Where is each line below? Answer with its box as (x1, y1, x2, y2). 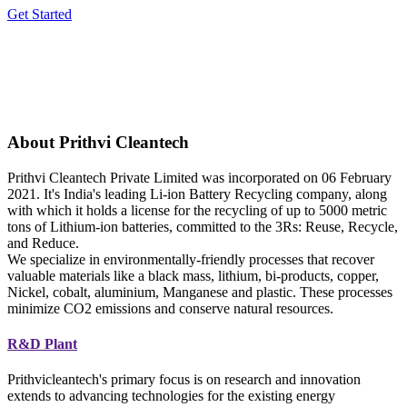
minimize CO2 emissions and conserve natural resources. (7, 300, 333, 316)
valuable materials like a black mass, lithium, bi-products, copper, (7, 267, 379, 283)
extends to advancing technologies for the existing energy (7, 388, 335, 404)
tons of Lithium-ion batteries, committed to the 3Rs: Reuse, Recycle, (7, 218, 398, 234)
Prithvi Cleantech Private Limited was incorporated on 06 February (7, 169, 392, 185)
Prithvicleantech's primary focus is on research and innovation (7, 372, 361, 388)
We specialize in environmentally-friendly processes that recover (7, 251, 374, 267)
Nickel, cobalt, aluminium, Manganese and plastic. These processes (7, 283, 392, 300)
